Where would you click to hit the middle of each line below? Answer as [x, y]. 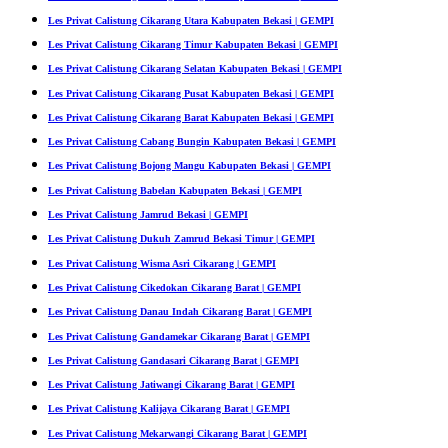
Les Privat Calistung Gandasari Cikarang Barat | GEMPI [173, 360]
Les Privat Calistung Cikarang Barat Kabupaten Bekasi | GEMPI [191, 117]
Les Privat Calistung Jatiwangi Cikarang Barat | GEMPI [171, 385]
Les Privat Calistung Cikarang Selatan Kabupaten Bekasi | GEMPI [195, 69]
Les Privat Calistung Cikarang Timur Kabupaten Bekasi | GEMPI [193, 44]
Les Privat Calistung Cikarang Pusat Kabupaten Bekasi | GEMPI [191, 93]
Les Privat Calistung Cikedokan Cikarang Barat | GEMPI [174, 287]
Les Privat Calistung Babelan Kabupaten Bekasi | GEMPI [175, 190]
